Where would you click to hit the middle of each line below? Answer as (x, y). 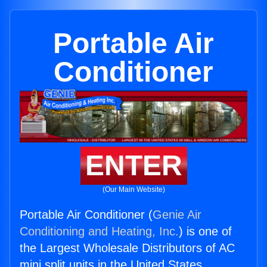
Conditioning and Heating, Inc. (99, 232)
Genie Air (177, 215)
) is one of (205, 232)
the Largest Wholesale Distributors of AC (127, 248)
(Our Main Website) (133, 190)
